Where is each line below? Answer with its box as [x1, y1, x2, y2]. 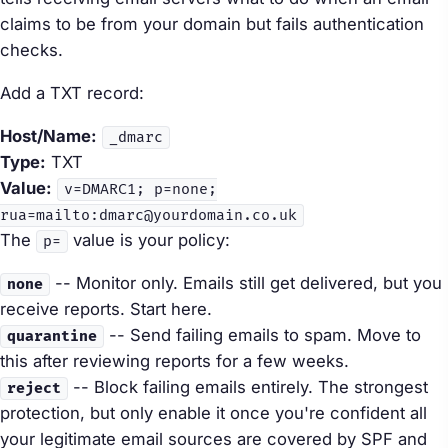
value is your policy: [68, 230, 230, 251]
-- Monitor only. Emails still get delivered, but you [50, 273, 442, 294]
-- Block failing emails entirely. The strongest [68, 377, 428, 398]
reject [7, 380, 61, 398]
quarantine [7, 328, 97, 346]
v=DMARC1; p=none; [64, 181, 217, 199]
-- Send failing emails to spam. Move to [104, 325, 421, 346]
